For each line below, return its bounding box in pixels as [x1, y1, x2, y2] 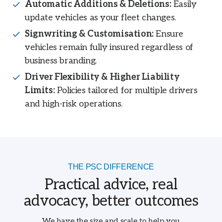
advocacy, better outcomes [24, 192, 198, 211]
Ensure [153, 29, 184, 40]
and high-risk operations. [25, 99, 123, 110]
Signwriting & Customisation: [25, 29, 154, 40]
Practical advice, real [44, 176, 178, 194]
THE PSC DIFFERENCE [67, 163, 155, 171]
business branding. [25, 55, 97, 66]
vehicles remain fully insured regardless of [25, 42, 193, 53]
